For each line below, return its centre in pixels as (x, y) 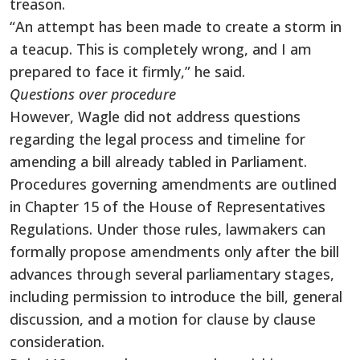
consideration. (57, 341)
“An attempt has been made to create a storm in (176, 26)
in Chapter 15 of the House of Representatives (168, 206)
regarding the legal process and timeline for (157, 139)
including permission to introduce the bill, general (176, 296)
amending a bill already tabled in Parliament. (158, 161)
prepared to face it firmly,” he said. (127, 71)
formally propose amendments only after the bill (174, 251)
